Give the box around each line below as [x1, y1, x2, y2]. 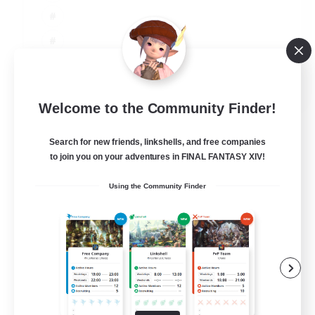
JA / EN [253, 75, 283, 87]
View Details [27, 104, 85, 117]
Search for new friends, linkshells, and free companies [49, 137, 266, 148]
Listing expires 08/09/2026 [191, 114, 301, 124]
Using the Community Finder [109, 182, 206, 191]
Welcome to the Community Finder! [38, 101, 277, 117]
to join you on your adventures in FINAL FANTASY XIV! [49, 152, 266, 162]
